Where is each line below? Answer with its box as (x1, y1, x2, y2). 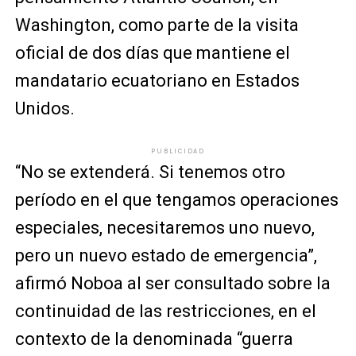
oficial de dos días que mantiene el (14, 42, 290, 63)
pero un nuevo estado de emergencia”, (14, 245, 317, 265)
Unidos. (14, 98, 75, 118)
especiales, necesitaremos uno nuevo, (14, 217, 315, 238)
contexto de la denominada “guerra (14, 328, 293, 349)
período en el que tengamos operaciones (14, 189, 339, 210)
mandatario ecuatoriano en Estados (14, 70, 300, 91)
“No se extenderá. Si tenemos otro (14, 161, 285, 182)
